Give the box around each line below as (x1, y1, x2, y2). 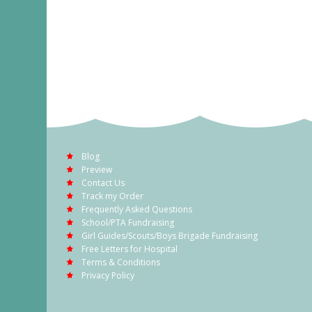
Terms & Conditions (81, 256, 160, 268)
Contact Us (81, 176, 125, 189)
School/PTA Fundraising (81, 216, 174, 228)
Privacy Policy (81, 269, 134, 281)
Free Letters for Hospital (81, 242, 178, 255)
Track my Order (81, 189, 143, 202)
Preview (81, 163, 112, 175)
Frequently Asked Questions (81, 203, 192, 215)
